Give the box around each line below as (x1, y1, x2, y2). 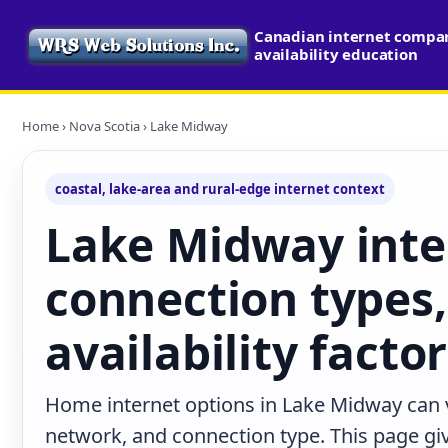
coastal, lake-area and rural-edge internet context (55, 180, 385, 198)
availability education (254, 44, 418, 64)
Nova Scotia (69, 117, 140, 135)
